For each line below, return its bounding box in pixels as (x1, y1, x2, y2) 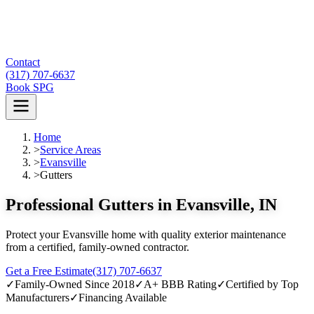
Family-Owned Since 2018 (15, 278, 135, 290)
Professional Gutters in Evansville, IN (6, 195, 277, 214)
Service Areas (40, 144, 101, 156)
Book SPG (6, 81, 54, 93)
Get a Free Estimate (6, 264, 93, 277)
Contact (6, 56, 40, 68)
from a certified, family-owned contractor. (6, 240, 189, 253)
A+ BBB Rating (144, 278, 217, 290)
